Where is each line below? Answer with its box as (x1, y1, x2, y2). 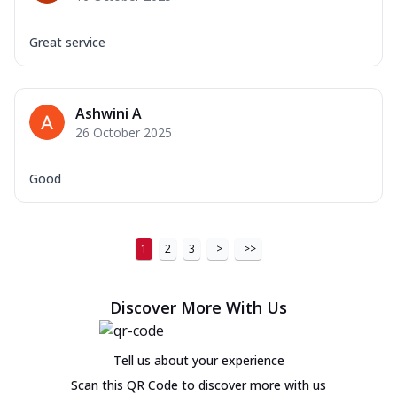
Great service (29, 33, 105, 51)
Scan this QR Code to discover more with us (71, 376, 326, 393)
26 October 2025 (75, 123, 172, 141)
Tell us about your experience (113, 351, 284, 369)
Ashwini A (75, 103, 142, 123)
